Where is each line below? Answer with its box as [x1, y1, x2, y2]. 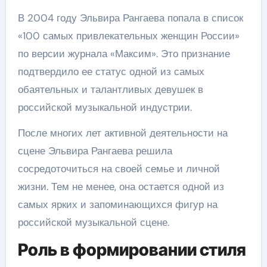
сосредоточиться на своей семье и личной [17, 162, 220, 175]
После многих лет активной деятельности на [17, 126, 228, 139]
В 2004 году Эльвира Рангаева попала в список [17, 11, 243, 24]
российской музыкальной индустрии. [17, 101, 192, 114]
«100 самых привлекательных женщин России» [17, 29, 240, 42]
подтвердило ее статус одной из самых [17, 65, 204, 78]
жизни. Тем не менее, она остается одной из [17, 180, 224, 193]
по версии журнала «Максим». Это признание [17, 47, 230, 60]
